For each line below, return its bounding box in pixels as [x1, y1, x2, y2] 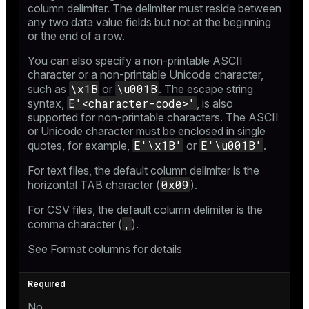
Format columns [50, 241, 130, 256]
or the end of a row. [28, 28, 125, 43]
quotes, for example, [28, 138, 132, 152]
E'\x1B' [134, 137, 182, 152]
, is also [197, 96, 233, 110]
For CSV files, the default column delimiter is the [28, 202, 263, 217]
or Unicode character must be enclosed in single [28, 123, 266, 138]
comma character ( [28, 217, 122, 231]
